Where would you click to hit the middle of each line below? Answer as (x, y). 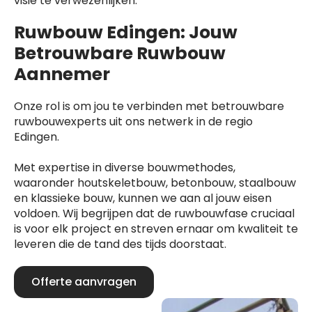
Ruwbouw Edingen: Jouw (126, 32)
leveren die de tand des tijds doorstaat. (120, 244)
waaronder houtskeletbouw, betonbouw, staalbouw (155, 183)
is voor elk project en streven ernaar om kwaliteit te (156, 229)
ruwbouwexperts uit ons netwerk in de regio (133, 122)
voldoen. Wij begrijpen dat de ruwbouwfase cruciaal (154, 213)
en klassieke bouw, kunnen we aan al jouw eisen (143, 198)
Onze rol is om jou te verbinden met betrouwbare (149, 106)
